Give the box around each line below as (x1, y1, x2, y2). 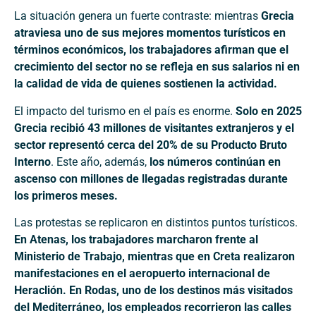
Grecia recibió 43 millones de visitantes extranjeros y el (14, 121, 294, 135)
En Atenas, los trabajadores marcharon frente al (14, 233, 258, 247)
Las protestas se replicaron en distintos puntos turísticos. (14, 216, 298, 230)
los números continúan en (150, 154, 281, 169)
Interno (14, 154, 51, 169)
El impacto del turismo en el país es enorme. (14, 104, 236, 118)
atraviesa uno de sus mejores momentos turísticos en (14, 26, 286, 40)
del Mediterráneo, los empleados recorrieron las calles (14, 300, 291, 315)
